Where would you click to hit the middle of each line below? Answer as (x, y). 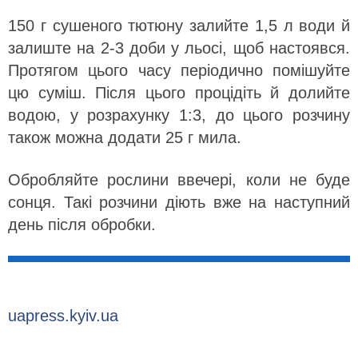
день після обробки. (82, 225)
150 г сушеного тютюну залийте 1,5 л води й (179, 26)
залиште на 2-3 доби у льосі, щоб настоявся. (179, 48)
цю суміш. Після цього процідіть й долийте (179, 93)
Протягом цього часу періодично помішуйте (179, 71)
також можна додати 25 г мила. (125, 138)
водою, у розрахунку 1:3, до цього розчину (179, 115)
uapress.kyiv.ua (63, 316)
